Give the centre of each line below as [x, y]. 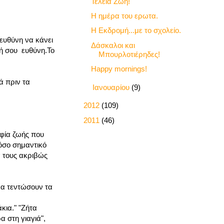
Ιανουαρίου [112, 87]
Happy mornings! [119, 68]
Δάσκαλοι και [113, 45]
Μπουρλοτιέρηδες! [129, 54]
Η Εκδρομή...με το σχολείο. [136, 30]
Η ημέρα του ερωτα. [124, 16]
